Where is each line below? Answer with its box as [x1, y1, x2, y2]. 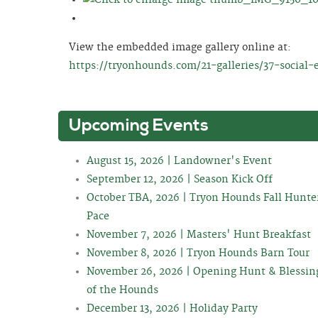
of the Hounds [87, 283, 158, 297]
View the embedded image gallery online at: [69, 40, 291, 54]
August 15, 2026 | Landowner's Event [87, 154, 272, 168]
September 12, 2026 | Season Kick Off [87, 172, 273, 186]
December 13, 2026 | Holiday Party [87, 302, 258, 315]
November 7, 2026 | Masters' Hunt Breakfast [87, 228, 311, 241]
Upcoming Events [69, 114, 209, 136]
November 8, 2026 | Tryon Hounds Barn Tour [87, 246, 309, 260]
